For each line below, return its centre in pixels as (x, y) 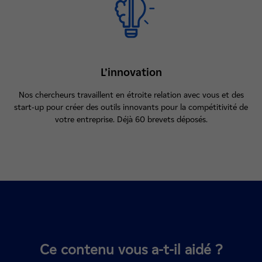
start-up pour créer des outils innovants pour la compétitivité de (131, 107)
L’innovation (131, 73)
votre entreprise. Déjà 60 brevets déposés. (131, 120)
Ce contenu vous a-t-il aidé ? (131, 249)
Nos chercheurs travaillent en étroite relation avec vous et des (131, 95)
